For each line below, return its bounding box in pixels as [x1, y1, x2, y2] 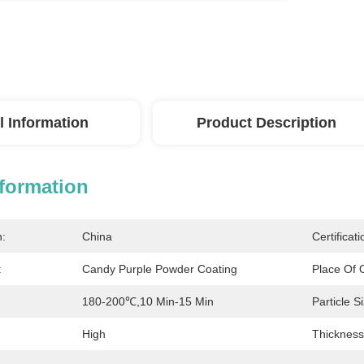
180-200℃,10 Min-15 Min [82, 295, 214, 308]
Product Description [197, 115, 336, 131]
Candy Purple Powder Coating [82, 262, 237, 275]
